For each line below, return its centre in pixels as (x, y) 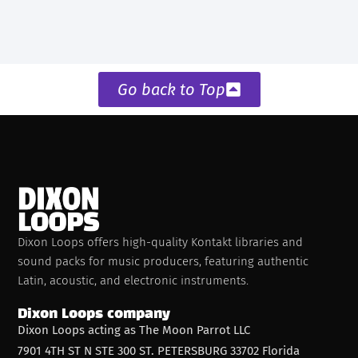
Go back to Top (171, 90)
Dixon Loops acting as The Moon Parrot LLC (134, 330)
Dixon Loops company (94, 314)
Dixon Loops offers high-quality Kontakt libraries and (161, 242)
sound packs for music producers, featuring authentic (163, 261)
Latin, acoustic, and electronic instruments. (133, 280)
